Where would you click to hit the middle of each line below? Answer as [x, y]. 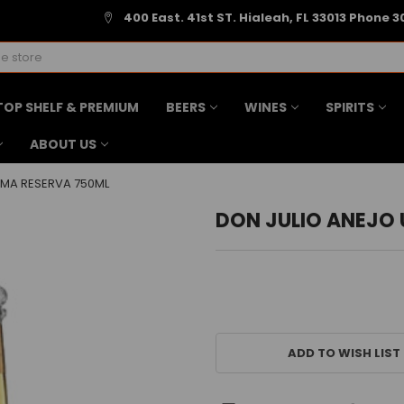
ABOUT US [63, 144]
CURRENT [244, 329]
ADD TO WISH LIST [344, 353]
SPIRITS [349, 107]
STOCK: [239, 346]
